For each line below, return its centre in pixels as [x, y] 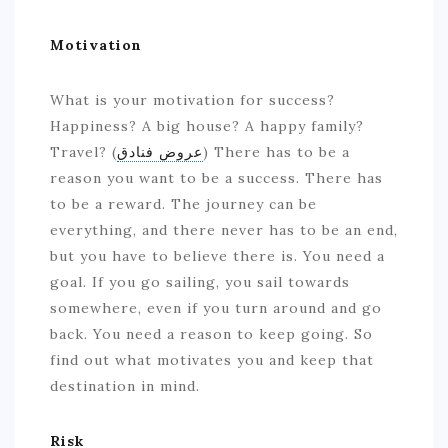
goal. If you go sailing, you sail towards [200, 282]
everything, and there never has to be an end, [224, 230]
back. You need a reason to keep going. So [211, 334]
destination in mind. [125, 386]
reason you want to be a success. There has [216, 178]
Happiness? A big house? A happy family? [207, 126]
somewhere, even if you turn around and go [216, 308]
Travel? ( [83, 152]
